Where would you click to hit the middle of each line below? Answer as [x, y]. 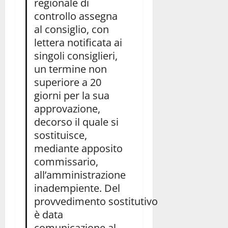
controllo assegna [76, 16]
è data [48, 214]
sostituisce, [60, 135]
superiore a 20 [67, 82]
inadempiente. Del [77, 188]
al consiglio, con [71, 29]
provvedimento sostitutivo [96, 201]
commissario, [66, 161]
